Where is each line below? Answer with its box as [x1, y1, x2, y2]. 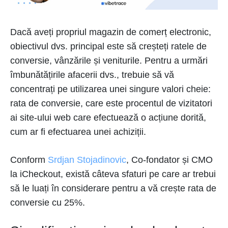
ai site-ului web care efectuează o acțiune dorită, [10, 112, 206, 123]
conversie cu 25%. [10, 197, 85, 208]
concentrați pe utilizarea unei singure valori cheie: [10, 84, 211, 94]
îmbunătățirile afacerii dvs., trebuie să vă [10, 70, 174, 80]
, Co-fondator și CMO [126, 155, 213, 165]
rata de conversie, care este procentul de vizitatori [10, 98, 212, 108]
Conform [10, 155, 48, 165]
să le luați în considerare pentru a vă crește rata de [10, 183, 216, 193]
